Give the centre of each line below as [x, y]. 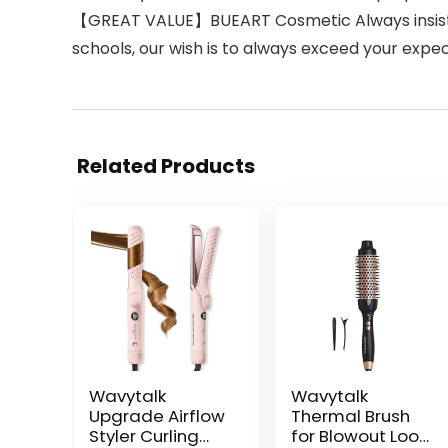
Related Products [166, 166]
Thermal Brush [350, 416]
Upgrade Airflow [156, 416]
